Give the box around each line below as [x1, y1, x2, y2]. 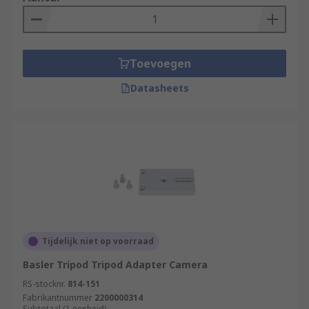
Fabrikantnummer [23, 292, 92, 303]
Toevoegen [129, 56, 191, 71]
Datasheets [130, 81, 189, 94]
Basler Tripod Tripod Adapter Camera [23, 258, 208, 271]
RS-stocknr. [23, 278, 66, 290]
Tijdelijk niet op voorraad [42, 235, 154, 247]
